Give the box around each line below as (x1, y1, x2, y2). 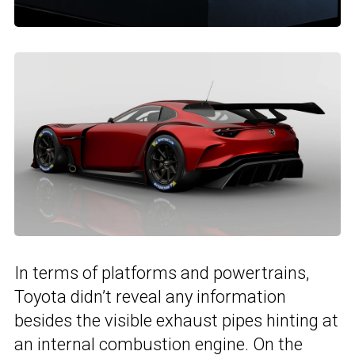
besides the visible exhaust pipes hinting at (14, 310, 338, 330)
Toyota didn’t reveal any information (14, 286, 286, 307)
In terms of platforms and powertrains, (14, 262, 309, 283)
